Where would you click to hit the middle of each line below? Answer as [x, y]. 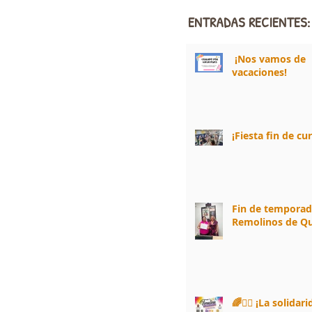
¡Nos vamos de [269, 59]
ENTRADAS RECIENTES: [249, 22]
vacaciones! [259, 72]
